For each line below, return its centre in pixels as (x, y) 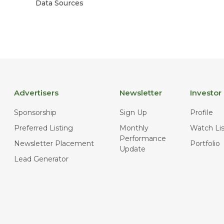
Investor (205, 92)
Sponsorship (35, 112)
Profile (201, 112)
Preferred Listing (44, 128)
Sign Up (133, 112)
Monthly (134, 128)
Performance (143, 138)
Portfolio (205, 143)
